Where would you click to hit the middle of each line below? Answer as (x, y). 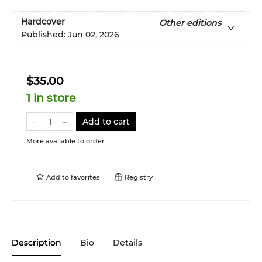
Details (127, 243)
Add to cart (106, 122)
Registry (138, 177)
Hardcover (43, 22)
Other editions (190, 23)
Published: (44, 35)
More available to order (65, 141)
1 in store (51, 98)
